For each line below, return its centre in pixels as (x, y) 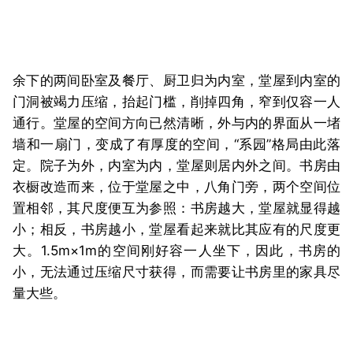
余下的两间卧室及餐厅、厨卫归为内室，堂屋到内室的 (176, 81)
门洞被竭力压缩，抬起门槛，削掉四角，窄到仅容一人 (176, 102)
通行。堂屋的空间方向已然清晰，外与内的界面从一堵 (176, 123)
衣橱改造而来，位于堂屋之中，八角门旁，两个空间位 (176, 187)
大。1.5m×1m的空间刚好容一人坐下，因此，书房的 (176, 251)
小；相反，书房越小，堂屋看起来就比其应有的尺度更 (176, 230)
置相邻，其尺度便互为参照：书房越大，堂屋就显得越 (176, 208)
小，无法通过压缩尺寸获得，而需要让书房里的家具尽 (176, 272)
